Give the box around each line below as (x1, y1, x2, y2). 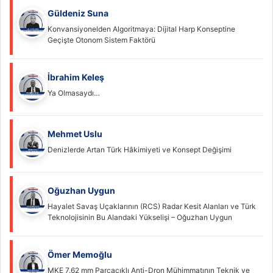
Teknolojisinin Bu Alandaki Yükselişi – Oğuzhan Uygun (48, 213, 232, 222)
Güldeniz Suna (48, 8, 108, 19)
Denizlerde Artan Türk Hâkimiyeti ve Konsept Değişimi (48, 145, 232, 155)
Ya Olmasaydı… (48, 88, 100, 98)
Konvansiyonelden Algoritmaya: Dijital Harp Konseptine (48, 24, 235, 34)
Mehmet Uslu (48, 129, 102, 140)
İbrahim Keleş (48, 72, 104, 83)
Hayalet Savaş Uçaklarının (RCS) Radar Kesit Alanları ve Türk (48, 202, 256, 211)
